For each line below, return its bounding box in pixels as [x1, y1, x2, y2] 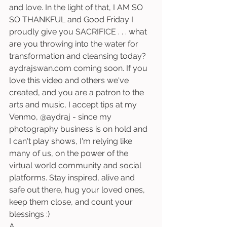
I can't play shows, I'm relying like [9, 136, 134, 146]
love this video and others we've [9, 75, 131, 85]
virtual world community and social [9, 161, 143, 170]
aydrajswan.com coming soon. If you [9, 63, 149, 73]
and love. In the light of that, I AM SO [9, 3, 145, 12]
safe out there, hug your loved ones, [9, 185, 147, 195]
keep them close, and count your [9, 197, 135, 207]
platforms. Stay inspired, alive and [9, 173, 137, 182]
